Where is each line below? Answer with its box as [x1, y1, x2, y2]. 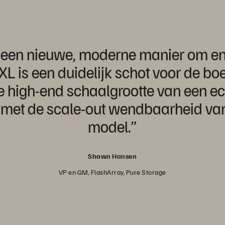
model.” [88, 116, 137, 137]
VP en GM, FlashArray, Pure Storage [58, 168, 166, 177]
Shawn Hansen [88, 152, 137, 161]
